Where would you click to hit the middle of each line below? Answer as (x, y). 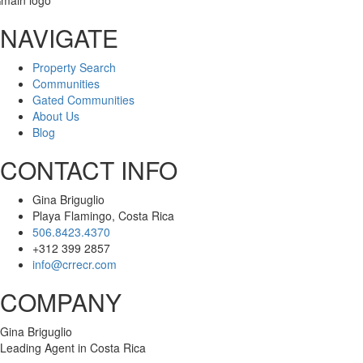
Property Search (74, 67)
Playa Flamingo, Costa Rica (103, 215)
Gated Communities (83, 99)
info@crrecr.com (75, 264)
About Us (56, 115)
